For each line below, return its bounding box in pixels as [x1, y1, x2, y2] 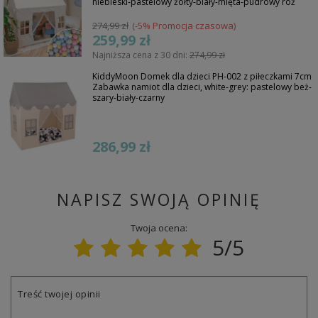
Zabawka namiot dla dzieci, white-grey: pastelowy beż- [92, 81, 312, 94]
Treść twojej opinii [18, 287, 101, 301]
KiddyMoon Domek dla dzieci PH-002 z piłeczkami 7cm [92, 70, 312, 83]
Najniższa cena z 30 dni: [92, 49, 190, 62]
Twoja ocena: [131, 221, 187, 235]
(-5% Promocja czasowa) [132, 19, 236, 33]
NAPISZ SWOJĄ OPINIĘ [57, 188, 261, 212]
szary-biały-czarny [92, 92, 165, 104]
